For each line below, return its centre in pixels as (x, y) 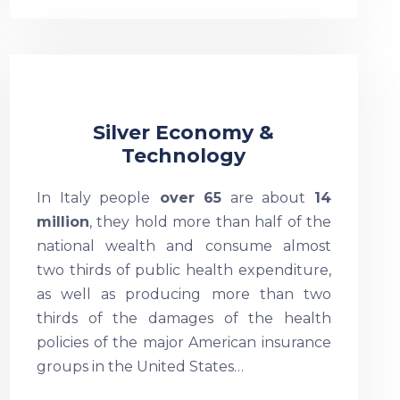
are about (268, 198)
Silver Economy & (184, 133)
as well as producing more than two (183, 294)
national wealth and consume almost (183, 246)
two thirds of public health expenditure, (183, 270)
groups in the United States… (140, 367)
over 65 (186, 198)
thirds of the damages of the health (183, 318)
